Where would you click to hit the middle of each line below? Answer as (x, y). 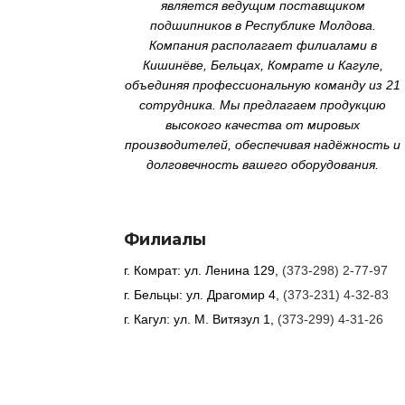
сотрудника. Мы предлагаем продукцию (263, 104)
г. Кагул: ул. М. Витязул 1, (201, 319)
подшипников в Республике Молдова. (263, 25)
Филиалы (165, 239)
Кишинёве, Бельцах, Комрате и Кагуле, (263, 65)
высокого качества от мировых (263, 124)
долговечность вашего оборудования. (263, 164)
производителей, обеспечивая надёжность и (263, 144)
